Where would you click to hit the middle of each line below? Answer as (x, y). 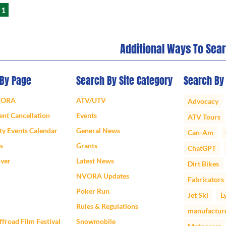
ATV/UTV (91, 100)
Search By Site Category (125, 81)
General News (98, 131)
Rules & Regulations (107, 206)
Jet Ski (198, 195)
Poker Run (93, 191)
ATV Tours (204, 117)
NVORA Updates (103, 176)
